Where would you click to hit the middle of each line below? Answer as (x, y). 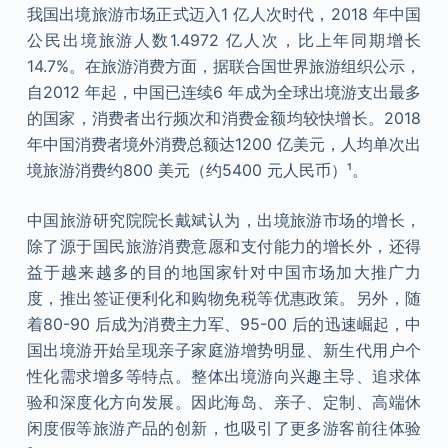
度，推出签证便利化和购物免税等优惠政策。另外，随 (224, 298)
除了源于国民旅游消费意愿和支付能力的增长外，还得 (224, 246)
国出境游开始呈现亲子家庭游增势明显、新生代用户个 (224, 350)
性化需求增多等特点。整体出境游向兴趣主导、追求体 (224, 376)
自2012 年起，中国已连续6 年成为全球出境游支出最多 (224, 92)
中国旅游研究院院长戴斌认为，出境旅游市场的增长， (224, 220)
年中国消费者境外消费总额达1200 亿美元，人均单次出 (224, 144)
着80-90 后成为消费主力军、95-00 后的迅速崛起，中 (224, 324)
